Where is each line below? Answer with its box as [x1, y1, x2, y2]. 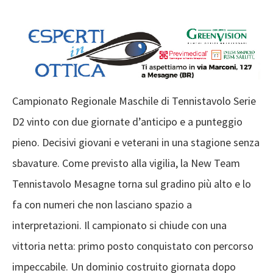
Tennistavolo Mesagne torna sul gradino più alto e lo [12, 177, 251, 191]
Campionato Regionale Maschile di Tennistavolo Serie [12, 94, 256, 108]
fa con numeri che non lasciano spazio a [12, 197, 192, 212]
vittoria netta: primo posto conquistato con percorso [12, 239, 253, 253]
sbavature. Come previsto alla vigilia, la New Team [12, 156, 240, 171]
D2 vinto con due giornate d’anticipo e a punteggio [12, 115, 243, 129]
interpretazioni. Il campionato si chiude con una [12, 218, 227, 233]
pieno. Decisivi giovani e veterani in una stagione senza [12, 135, 260, 150]
